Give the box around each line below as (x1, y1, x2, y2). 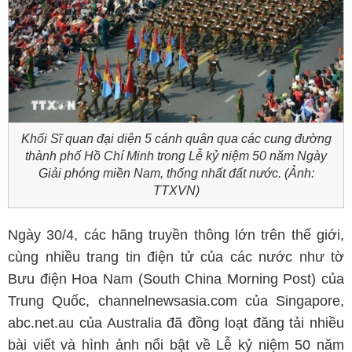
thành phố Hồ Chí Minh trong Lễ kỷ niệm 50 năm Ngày (25, 149, 327, 163)
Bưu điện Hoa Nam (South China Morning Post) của (8, 271, 344, 287)
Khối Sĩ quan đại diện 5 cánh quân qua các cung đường (20, 132, 332, 145)
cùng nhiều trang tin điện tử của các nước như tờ (8, 249, 344, 265)
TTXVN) (152, 184, 200, 197)
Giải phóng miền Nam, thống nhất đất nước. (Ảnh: (38, 167, 314, 180)
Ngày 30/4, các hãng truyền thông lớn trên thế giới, (8, 227, 344, 243)
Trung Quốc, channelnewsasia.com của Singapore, (8, 293, 344, 309)
